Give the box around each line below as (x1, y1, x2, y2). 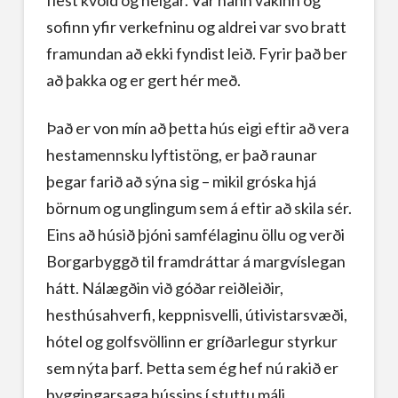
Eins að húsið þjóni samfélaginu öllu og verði (45, 224, 345, 244)
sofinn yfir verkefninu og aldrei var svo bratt (45, 17, 346, 37)
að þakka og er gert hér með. (45, 70, 241, 91)
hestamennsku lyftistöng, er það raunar (45, 144, 317, 164)
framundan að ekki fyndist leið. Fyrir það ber (45, 44, 347, 64)
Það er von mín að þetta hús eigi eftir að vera (45, 117, 349, 138)
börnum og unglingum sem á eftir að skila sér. (45, 197, 352, 218)
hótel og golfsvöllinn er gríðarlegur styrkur (45, 330, 338, 351)
